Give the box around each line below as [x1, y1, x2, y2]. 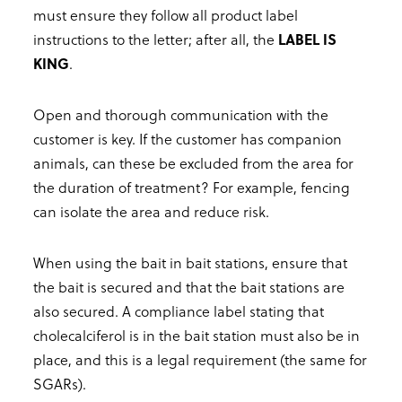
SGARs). [33, 373, 86, 395]
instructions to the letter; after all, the [33, 29, 278, 50]
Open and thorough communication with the [33, 104, 328, 126]
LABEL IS [278, 29, 336, 50]
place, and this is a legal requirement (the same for [33, 349, 367, 371]
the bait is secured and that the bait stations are [33, 276, 345, 298]
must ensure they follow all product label [33, 4, 298, 26]
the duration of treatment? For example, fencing [33, 177, 350, 198]
